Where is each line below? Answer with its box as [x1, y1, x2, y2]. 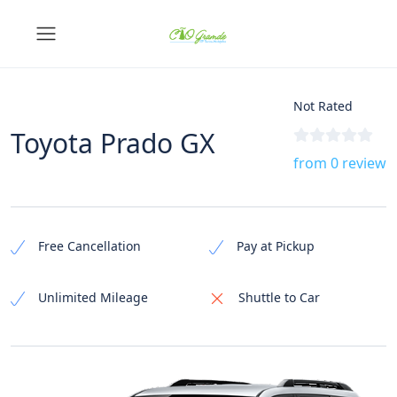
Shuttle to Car [238, 289, 320, 306]
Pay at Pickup [237, 237, 315, 254]
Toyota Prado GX [11, 124, 215, 161]
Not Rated [293, 97, 353, 114]
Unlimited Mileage [38, 289, 148, 306]
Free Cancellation [38, 237, 141, 254]
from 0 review [293, 153, 386, 173]
